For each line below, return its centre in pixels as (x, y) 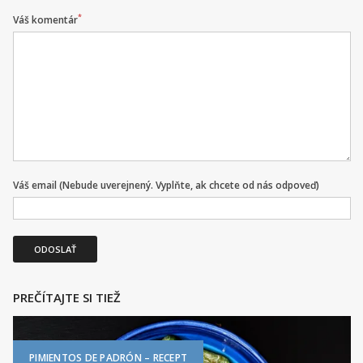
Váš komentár (45, 19)
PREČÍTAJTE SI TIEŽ (67, 297)
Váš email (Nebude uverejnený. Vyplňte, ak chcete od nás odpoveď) (166, 185)
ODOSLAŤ (55, 249)
